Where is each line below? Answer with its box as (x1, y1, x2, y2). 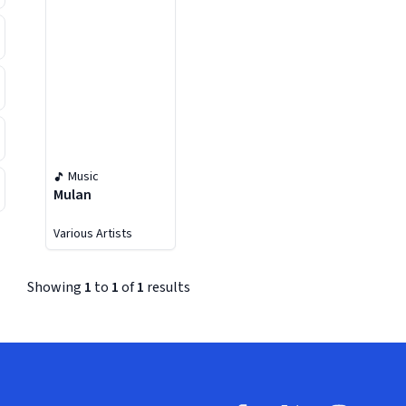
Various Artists (53, 225, 133, 243)
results (144, 277, 190, 297)
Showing (27, 277, 84, 297)
